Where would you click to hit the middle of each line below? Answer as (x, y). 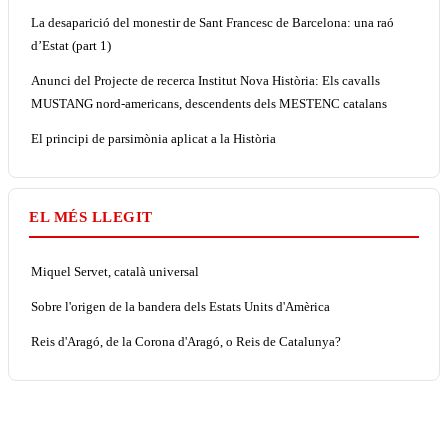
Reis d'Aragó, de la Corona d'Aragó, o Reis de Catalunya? (186, 341)
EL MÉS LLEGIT (91, 216)
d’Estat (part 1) (71, 45)
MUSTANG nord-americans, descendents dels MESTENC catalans (209, 103)
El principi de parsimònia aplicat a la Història (153, 138)
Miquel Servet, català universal (115, 271)
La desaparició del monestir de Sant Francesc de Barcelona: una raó (212, 22)
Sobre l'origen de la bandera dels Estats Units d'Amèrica (180, 306)
